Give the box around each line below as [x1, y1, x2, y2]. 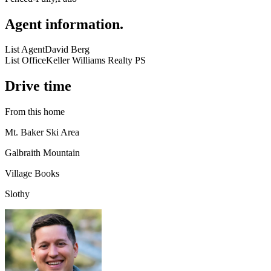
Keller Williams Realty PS [46, 55, 146, 66]
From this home [5, 106, 65, 117]
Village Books [5, 168, 59, 179]
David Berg [45, 44, 90, 55]
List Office [5, 55, 46, 66]
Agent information [5, 16, 120, 32]
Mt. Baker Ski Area [5, 127, 79, 138]
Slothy [5, 189, 30, 200]
